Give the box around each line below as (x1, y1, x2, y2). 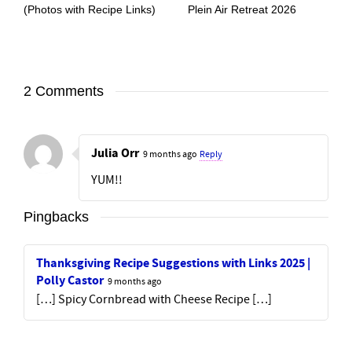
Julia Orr (91, 144, 139, 162)
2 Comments (24, 82, 104, 99)
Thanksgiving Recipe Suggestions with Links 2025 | (36, 254, 310, 272)
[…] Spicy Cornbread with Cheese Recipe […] (36, 291, 272, 307)
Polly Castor (36, 271, 104, 289)
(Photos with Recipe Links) (24, 2, 156, 16)
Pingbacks (24, 208, 89, 225)
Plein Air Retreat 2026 (188, 2, 296, 16)
